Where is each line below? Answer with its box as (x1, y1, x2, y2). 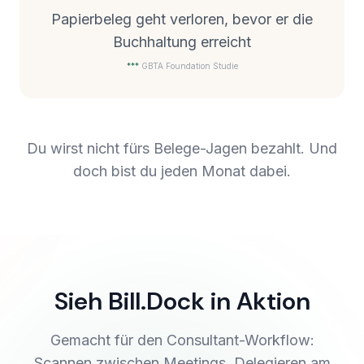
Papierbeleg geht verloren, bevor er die (51, 11, 313, 28)
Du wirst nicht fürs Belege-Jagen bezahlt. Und (27, 140, 337, 157)
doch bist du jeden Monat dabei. (73, 162, 291, 180)
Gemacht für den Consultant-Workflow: (50, 331, 314, 349)
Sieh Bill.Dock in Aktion (54, 285, 310, 317)
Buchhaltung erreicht (113, 33, 251, 50)
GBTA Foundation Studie (141, 61, 238, 71)
